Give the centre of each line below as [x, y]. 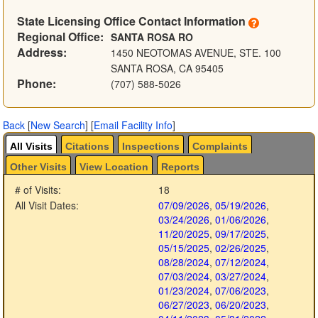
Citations [87, 147]
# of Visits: [38, 190]
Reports [180, 167]
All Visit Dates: [47, 205]
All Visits [31, 147]
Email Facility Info [133, 125]
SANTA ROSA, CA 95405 [167, 68]
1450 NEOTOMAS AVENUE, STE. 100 [196, 53]
